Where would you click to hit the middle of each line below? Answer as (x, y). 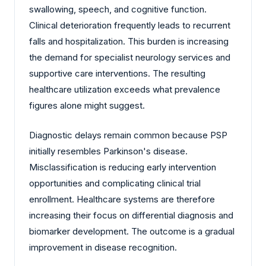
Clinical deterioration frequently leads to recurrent (130, 26)
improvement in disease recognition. (103, 247)
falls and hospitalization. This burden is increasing (129, 42)
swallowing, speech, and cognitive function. (118, 9)
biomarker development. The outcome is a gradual (132, 231)
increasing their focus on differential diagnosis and (131, 215)
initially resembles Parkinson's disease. (108, 151)
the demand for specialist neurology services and (130, 58)
